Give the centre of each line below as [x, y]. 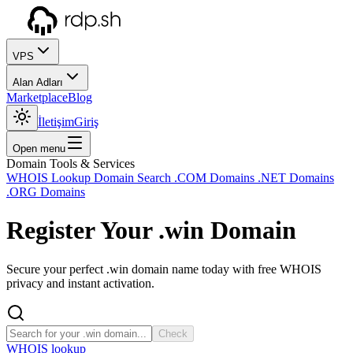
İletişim [56, 122]
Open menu [39, 149]
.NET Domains [296, 178]
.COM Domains [216, 178]
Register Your [82, 230]
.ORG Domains [46, 192]
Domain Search [134, 178]
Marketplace [37, 97]
